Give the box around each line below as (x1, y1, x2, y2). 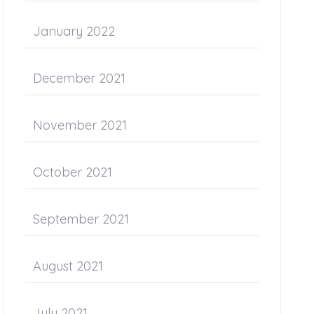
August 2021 (33, 258, 104, 274)
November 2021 (33, 117, 128, 133)
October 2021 (33, 164, 113, 180)
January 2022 (33, 23, 116, 39)
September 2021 (33, 211, 130, 227)
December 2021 (33, 70, 126, 86)
